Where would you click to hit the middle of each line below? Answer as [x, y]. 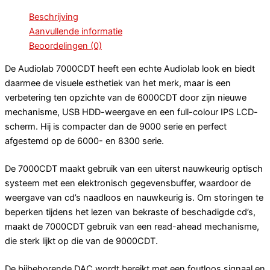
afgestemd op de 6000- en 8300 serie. [84, 141]
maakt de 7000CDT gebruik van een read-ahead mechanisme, [132, 226]
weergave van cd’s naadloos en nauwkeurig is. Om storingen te [134, 197]
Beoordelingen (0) [65, 46]
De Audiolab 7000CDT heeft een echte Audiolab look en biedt [130, 69]
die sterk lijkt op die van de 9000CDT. [81, 241]
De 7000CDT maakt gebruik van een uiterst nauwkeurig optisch [134, 168]
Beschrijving [54, 17]
